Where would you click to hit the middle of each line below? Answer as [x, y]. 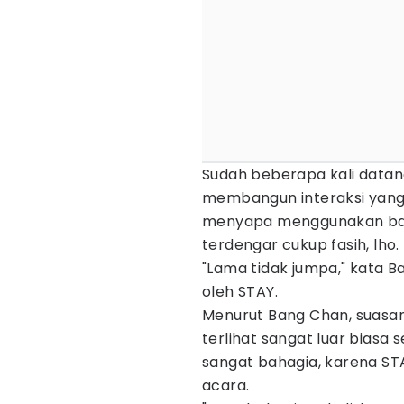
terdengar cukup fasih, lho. [301, 245]
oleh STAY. [240, 292]
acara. [226, 386]
